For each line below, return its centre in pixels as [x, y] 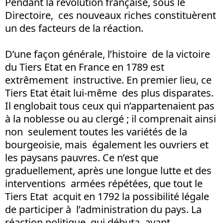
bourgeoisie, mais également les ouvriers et [107, 144]
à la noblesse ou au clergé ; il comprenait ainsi [111, 118]
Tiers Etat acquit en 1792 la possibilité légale [107, 196]
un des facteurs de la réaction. [74, 28]
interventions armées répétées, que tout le [104, 183]
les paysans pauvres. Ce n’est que [83, 157]
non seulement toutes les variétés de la [96, 131]
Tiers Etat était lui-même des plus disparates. [109, 93]
